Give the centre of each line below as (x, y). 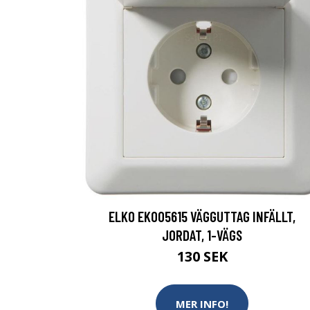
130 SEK (202, 256)
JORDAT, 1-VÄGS (202, 235)
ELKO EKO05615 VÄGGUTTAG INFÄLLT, (202, 216)
